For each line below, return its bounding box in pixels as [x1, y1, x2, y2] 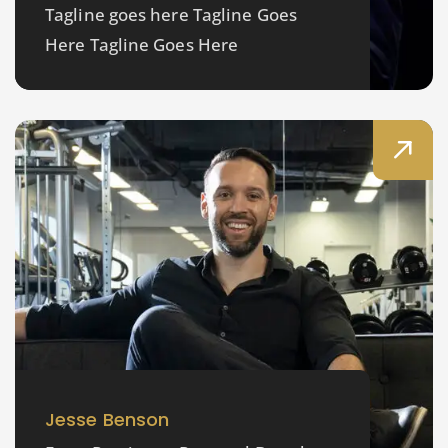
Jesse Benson [45, 407, 170, 433]
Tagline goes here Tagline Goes [45, 3, 298, 27]
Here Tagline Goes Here [45, 33, 239, 57]
